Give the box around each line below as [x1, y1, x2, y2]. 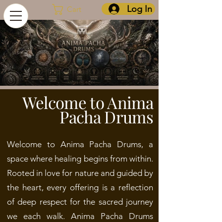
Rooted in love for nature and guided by [7, 168, 153, 178]
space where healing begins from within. [7, 154, 153, 164]
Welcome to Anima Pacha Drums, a [7, 139, 153, 149]
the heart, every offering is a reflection [7, 182, 153, 192]
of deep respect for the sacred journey [7, 197, 153, 207]
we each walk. [7, 211, 71, 221]
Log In [126, 3, 152, 14]
